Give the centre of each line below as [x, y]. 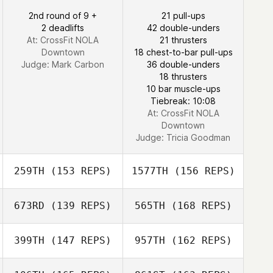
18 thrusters [183, 76]
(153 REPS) [78, 171]
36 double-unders [183, 64]
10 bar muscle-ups [183, 89]
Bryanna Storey [83, 233]
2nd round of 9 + [63, 16]
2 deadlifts [63, 28]
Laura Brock [204, 81]
